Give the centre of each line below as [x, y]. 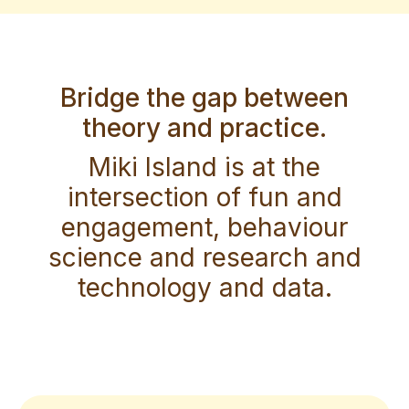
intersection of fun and [204, 197]
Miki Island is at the [204, 167]
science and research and [204, 257]
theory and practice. [204, 127]
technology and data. [204, 287]
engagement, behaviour [204, 227]
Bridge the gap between [204, 97]
